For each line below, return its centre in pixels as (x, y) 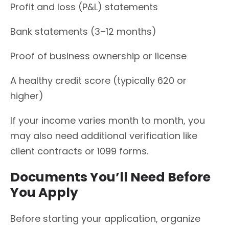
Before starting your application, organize (105, 218)
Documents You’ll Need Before (110, 177)
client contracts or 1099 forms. (79, 151)
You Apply (44, 192)
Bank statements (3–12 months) (83, 32)
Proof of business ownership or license (98, 56)
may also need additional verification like (104, 136)
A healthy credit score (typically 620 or (98, 81)
